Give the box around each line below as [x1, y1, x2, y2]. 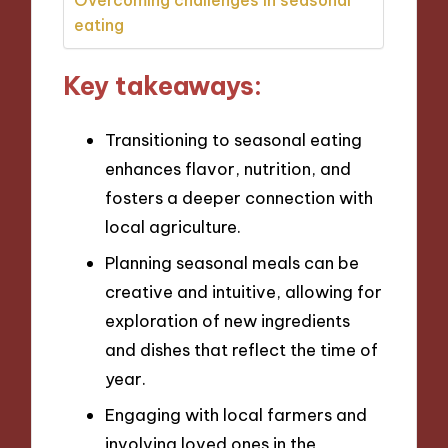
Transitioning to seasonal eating [105, 129, 362, 151]
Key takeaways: [63, 70, 263, 103]
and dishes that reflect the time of [105, 338, 378, 360]
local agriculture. [105, 216, 241, 238]
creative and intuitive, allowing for [105, 280, 382, 302]
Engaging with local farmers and [105, 403, 367, 425]
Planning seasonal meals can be [105, 251, 359, 273]
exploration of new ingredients [105, 309, 350, 331]
